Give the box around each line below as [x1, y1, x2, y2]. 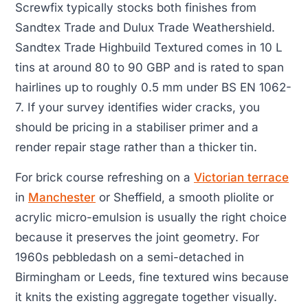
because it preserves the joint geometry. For [15, 230, 259, 244]
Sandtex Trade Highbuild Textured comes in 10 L [15, 41, 283, 55]
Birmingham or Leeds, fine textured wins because [15, 269, 289, 284]
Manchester [28, 190, 96, 204]
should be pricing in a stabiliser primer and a [15, 120, 258, 135]
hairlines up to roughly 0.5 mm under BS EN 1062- [15, 80, 291, 95]
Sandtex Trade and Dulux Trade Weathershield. [15, 21, 275, 35]
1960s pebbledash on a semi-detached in [15, 250, 244, 264]
